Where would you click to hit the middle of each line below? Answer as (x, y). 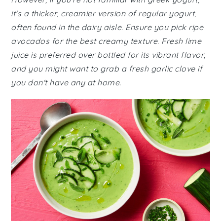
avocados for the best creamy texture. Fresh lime (106, 41)
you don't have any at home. (66, 82)
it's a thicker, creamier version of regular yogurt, (104, 13)
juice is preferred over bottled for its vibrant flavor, (108, 55)
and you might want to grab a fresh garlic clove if (107, 69)
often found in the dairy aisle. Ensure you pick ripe (107, 27)
